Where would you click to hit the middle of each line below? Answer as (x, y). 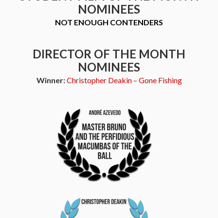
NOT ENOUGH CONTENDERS (109, 22)
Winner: (51, 80)
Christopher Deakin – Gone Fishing (124, 80)
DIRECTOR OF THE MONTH (109, 54)
